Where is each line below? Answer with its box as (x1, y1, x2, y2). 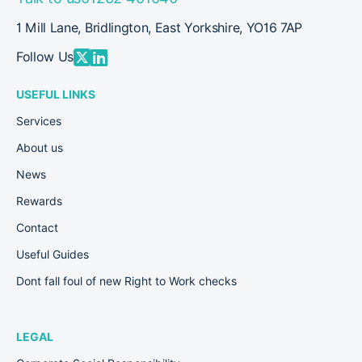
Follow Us (16, 49, 74, 65)
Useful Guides (16, 248, 89, 261)
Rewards (16, 195, 62, 208)
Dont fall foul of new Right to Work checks (16, 275, 237, 288)
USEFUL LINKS (16, 88, 95, 101)
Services (16, 115, 61, 128)
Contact (16, 221, 58, 234)
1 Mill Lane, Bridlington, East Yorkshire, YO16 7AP (16, 20, 302, 36)
